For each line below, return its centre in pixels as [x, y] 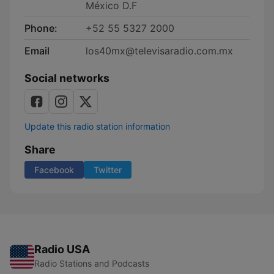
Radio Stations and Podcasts [92, 263]
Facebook [54, 170]
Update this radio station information [97, 126]
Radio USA [62, 249]
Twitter [108, 170]
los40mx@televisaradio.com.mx [159, 51]
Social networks [67, 78]
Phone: [41, 28]
